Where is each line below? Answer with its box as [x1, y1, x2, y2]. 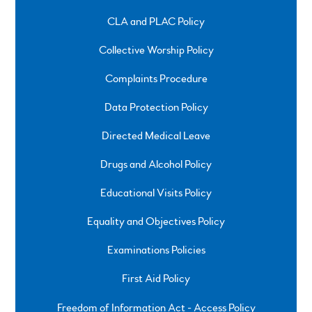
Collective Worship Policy [98, 43, 214, 58]
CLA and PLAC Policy [107, 15, 205, 29]
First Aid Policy [122, 272, 190, 286]
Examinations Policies [107, 243, 205, 258]
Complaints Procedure [104, 72, 208, 86]
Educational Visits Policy [100, 186, 212, 201]
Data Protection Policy [104, 100, 208, 115]
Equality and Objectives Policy [87, 214, 225, 229]
